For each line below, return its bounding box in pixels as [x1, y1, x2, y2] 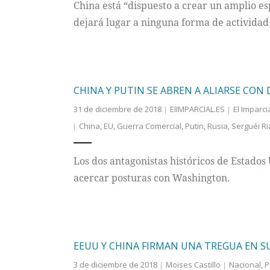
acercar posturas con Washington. [73, 171, 230, 185]
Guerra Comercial [116, 121, 181, 132]
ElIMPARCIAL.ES [169, 104, 225, 115]
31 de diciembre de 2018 [73, 104, 162, 115]
